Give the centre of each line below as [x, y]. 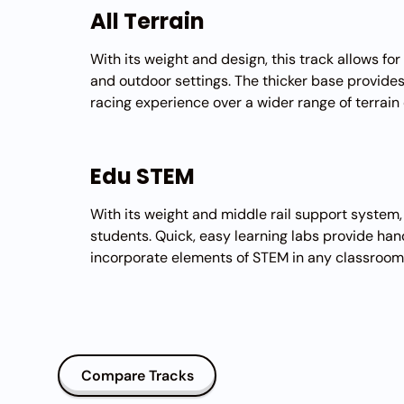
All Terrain [147, 22]
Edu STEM [142, 177]
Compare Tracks [137, 375]
